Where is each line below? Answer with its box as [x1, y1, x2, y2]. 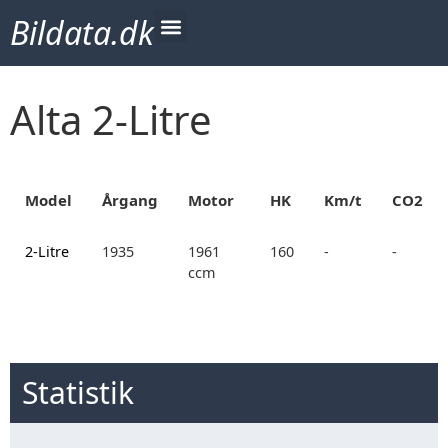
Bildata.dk [10, 11, 154, 54]
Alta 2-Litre [10, 92, 212, 147]
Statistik [22, 372, 134, 413]
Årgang [102, 190, 158, 210]
